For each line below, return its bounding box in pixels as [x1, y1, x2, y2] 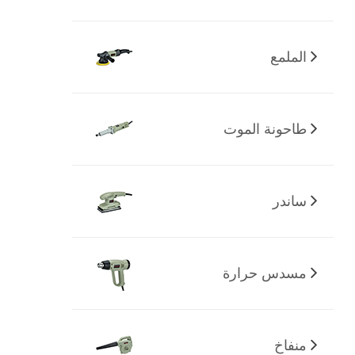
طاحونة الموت [223, 120, 307, 137]
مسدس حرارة [222, 265, 307, 281]
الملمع [269, 48, 307, 65]
